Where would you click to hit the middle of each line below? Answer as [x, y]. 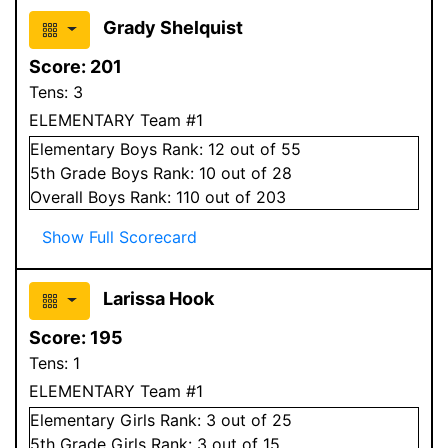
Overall [59, 196]
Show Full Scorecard [119, 236]
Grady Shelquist [172, 27]
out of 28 [254, 172]
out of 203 [243, 196]
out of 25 [254, 419]
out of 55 [263, 148]
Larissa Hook [158, 298]
